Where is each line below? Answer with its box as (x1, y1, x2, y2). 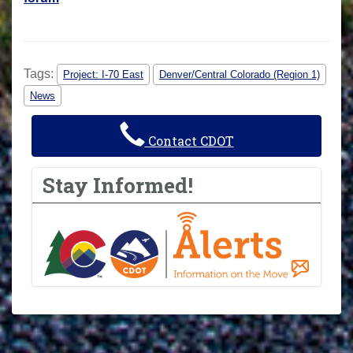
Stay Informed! (43, 171, 194, 199)
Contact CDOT (144, 132, 234, 149)
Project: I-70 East (63, 68, 143, 80)
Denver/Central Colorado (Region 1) (159, 68, 320, 80)
